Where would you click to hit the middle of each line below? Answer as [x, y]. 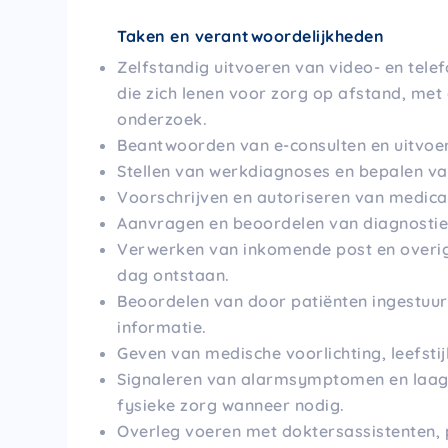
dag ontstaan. [173, 275]
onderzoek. [162, 119]
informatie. [162, 327]
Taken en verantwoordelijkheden [251, 36]
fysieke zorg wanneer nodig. [231, 405]
